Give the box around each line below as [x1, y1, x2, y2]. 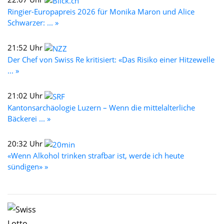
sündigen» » [7, 161, 48, 171]
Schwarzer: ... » [7, 17, 58, 27]
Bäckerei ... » [7, 113, 50, 123]
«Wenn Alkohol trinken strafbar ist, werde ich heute [7, 150, 184, 160]
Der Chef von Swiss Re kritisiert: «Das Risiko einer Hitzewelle [7, 54, 214, 64]
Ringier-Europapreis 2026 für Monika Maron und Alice [7, 6, 194, 16]
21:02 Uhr [7, 90, 44, 100]
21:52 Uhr [7, 42, 44, 52]
